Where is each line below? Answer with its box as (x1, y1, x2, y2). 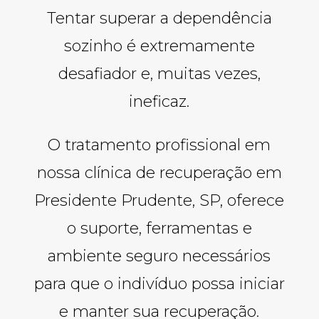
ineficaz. (129, 91, 190, 111)
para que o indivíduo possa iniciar (33, 273, 285, 293)
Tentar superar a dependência (46, 8, 272, 28)
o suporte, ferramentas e (66, 218, 252, 238)
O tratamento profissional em (48, 135, 271, 155)
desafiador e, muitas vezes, (58, 63, 261, 83)
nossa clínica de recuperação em (36, 162, 282, 182)
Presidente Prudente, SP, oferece (34, 190, 285, 210)
